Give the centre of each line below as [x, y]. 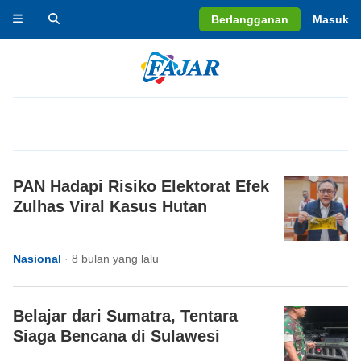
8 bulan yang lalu [115, 259]
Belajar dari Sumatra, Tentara [125, 316]
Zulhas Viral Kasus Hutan [110, 206]
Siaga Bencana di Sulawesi [116, 336]
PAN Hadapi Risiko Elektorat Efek [141, 186]
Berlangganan [250, 19]
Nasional [37, 259]
